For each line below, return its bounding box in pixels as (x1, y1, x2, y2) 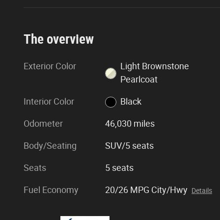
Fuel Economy (24, 184, 79, 195)
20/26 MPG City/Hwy (105, 184, 188, 195)
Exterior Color (24, 60, 76, 71)
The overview (24, 31, 94, 47)
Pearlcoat (120, 74, 158, 84)
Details (192, 186, 213, 194)
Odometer (24, 118, 63, 129)
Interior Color (24, 96, 74, 107)
